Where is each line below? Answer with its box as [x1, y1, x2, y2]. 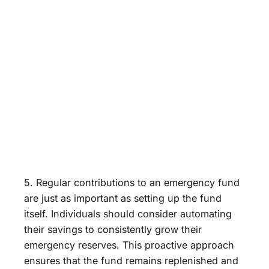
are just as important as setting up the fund [24, 192, 222, 205]
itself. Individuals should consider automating [24, 208, 232, 220]
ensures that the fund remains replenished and [24, 255, 238, 267]
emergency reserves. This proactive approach [24, 239, 234, 252]
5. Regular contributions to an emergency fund [24, 177, 240, 189]
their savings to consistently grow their [24, 223, 202, 236]
